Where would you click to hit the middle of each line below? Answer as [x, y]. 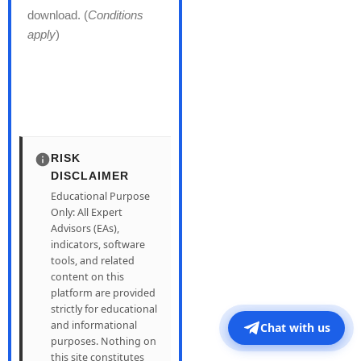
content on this [87, 277]
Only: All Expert [87, 213]
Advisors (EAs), [85, 229]
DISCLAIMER [90, 176]
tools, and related [93, 261]
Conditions [116, 15]
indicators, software [98, 245]
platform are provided [103, 293]
